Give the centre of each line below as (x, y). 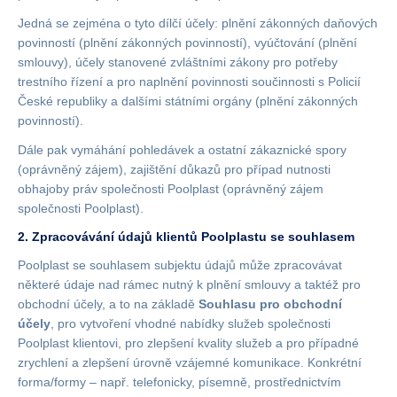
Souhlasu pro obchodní (270, 304)
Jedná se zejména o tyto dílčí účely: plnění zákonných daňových (198, 23)
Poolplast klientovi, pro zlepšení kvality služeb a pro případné (188, 343)
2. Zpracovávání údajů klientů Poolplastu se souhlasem (188, 237)
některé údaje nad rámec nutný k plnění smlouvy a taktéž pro (189, 284)
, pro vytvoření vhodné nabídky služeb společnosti (191, 323)
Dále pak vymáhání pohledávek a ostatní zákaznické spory (182, 150)
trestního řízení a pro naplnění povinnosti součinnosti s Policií (189, 82)
